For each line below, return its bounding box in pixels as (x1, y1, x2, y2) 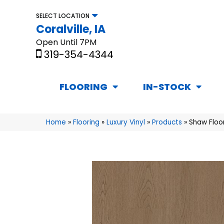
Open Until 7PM (36, 36, 96, 48)
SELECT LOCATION (36, 11, 89, 20)
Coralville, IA (36, 21, 105, 37)
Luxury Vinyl (106, 117, 145, 127)
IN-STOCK (143, 80, 191, 93)
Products (152, 117, 182, 127)
